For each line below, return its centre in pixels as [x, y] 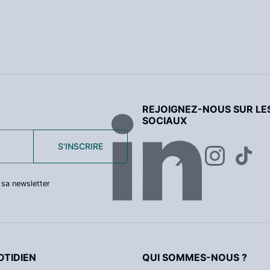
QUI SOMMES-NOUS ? [195, 257]
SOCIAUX [165, 121]
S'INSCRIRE [80, 146]
